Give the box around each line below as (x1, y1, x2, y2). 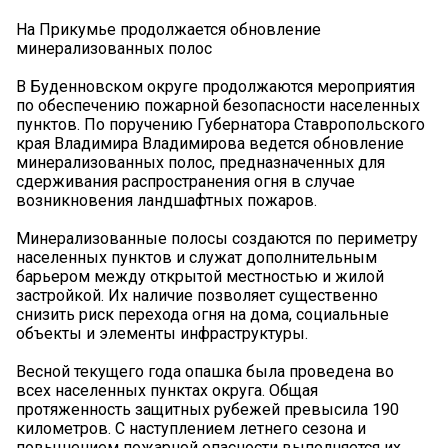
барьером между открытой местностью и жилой (16, 266, 384, 286)
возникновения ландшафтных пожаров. (16, 190, 317, 210)
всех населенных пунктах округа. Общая (16, 380, 318, 400)
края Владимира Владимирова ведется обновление (16, 133, 404, 153)
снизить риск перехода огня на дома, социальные (16, 304, 389, 324)
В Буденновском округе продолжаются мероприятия (16, 76, 415, 96)
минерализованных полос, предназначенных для (16, 152, 385, 172)
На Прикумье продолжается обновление (16, 19, 321, 39)
